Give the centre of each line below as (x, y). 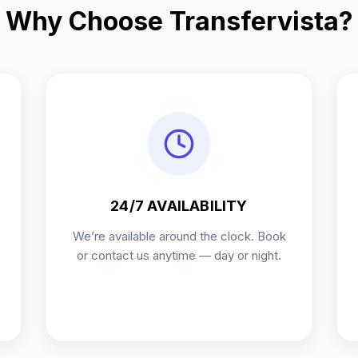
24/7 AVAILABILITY (179, 206)
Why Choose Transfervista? (179, 21)
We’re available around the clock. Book (179, 236)
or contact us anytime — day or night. (179, 255)
